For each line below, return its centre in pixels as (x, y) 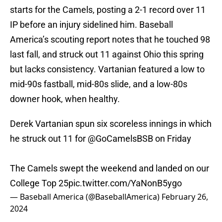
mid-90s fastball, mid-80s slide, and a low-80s (99, 84)
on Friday (172, 139)
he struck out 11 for (49, 139)
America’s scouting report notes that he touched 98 (110, 40)
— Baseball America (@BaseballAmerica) (86, 197)
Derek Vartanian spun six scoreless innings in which (111, 124)
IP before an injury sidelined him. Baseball (91, 25)
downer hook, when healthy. (65, 99)
